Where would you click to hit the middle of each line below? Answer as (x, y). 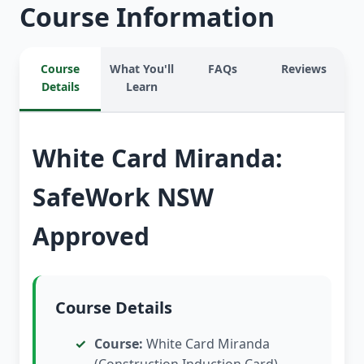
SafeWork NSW (123, 197)
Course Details (114, 308)
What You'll (141, 69)
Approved (91, 236)
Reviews (304, 69)
